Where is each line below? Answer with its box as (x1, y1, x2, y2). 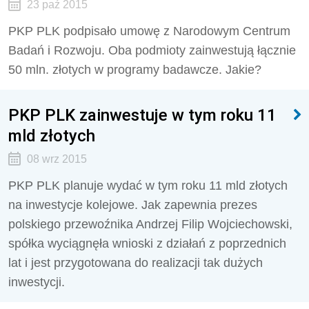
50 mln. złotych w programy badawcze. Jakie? (8, 63, 261, 77)
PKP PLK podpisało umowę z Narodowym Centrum (8, 24, 290, 38)
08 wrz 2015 (26, 153, 87, 165)
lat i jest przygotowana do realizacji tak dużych (8, 256, 263, 270)
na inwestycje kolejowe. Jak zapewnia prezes (8, 198, 257, 212)
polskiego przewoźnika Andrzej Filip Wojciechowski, (8, 217, 292, 231)
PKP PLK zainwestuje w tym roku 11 (8, 105, 277, 125)
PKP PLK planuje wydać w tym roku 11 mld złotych (8, 179, 288, 192)
